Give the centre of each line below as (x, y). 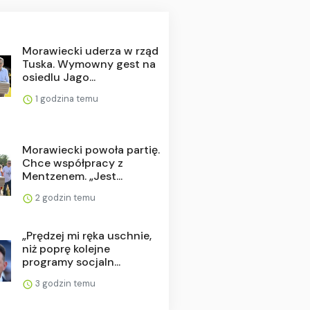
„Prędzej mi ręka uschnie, (86, 235)
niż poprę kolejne (66, 248)
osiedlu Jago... (58, 77)
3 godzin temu (64, 283)
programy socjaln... (71, 262)
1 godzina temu (65, 98)
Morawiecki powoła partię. (91, 149)
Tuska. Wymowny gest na (89, 64)
